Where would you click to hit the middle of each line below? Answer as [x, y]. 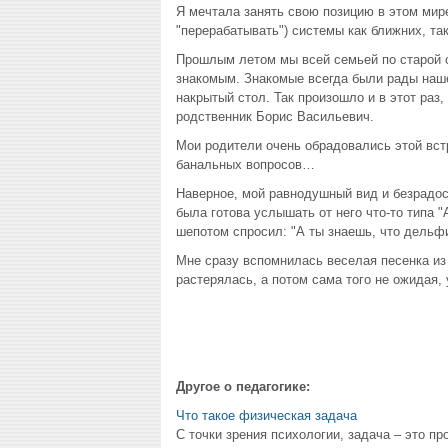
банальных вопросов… [245, 164]
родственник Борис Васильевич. [274, 116]
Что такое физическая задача [266, 415]
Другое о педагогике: [242, 386]
